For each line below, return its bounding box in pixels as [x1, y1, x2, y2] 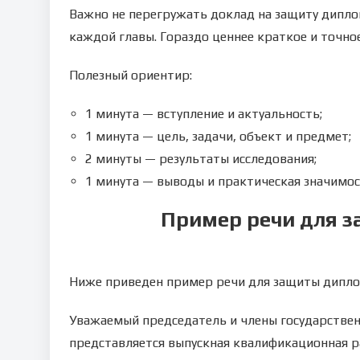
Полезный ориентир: [69, 67, 192, 83]
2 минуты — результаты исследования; [85, 151, 317, 166]
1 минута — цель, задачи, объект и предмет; [85, 129, 351, 144]
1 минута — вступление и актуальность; [85, 106, 322, 121]
